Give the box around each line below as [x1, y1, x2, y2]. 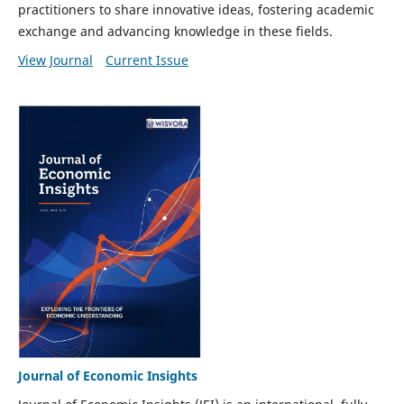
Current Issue [105, 50, 188, 69]
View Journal [17, 50, 93, 69]
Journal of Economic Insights [17, 366, 197, 384]
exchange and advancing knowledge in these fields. [17, 22, 333, 40]
